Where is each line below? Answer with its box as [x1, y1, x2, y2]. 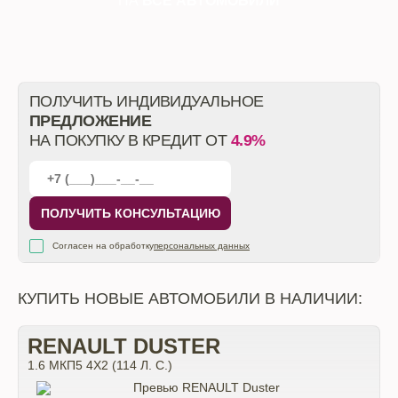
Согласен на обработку [52, 241, 154, 251]
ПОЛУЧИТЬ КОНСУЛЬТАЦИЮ [40, 206, 220, 220]
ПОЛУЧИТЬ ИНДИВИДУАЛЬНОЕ [29, 92, 264, 110]
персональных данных [154, 241, 250, 251]
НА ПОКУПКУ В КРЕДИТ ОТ [29, 131, 231, 149]
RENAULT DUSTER [28, 334, 220, 358]
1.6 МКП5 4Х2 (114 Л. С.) [28, 358, 172, 372]
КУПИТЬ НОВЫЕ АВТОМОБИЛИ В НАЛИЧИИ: [18, 290, 362, 307]
